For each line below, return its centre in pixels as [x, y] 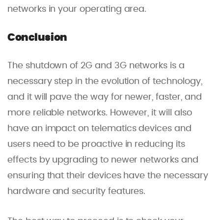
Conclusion [37, 38]
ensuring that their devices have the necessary [108, 176]
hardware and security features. [77, 192]
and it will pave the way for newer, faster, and [105, 97]
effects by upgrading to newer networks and [103, 160]
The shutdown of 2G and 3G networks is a [96, 66]
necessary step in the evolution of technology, [105, 82]
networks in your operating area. [77, 10]
